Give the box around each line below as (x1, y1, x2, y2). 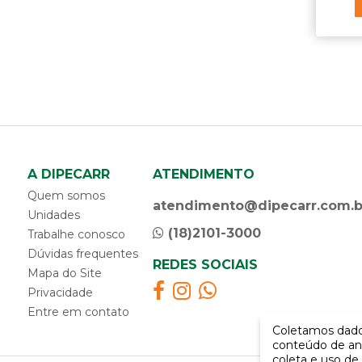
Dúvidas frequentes (27, 246, 138, 261)
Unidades (27, 208, 80, 222)
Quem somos (27, 188, 105, 203)
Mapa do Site (27, 266, 102, 280)
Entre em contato (27, 305, 129, 319)
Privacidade (27, 285, 93, 300)
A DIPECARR (27, 166, 110, 182)
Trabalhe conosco (27, 227, 125, 242)
